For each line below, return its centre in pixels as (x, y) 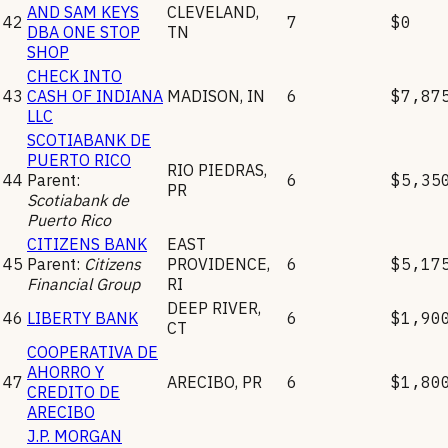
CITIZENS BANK (87, 243)
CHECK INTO (74, 75)
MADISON (203, 95)
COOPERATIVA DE (92, 351)
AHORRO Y (65, 371)
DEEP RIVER (212, 307)
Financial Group (83, 283)
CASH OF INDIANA (95, 95)
